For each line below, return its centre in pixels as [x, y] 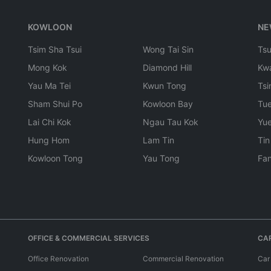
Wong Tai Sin [168, 49]
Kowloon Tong [55, 158]
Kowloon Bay [168, 104]
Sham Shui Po [55, 104]
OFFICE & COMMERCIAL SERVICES [89, 238]
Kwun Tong [165, 86]
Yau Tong [161, 158]
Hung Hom [49, 140]
